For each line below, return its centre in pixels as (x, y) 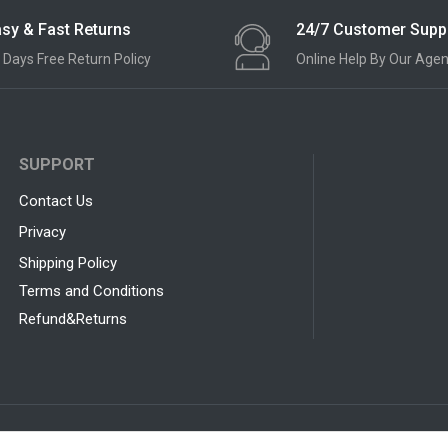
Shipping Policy (67, 262)
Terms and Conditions (91, 290)
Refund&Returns (72, 318)
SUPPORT (56, 164)
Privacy (42, 231)
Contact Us (55, 200)
